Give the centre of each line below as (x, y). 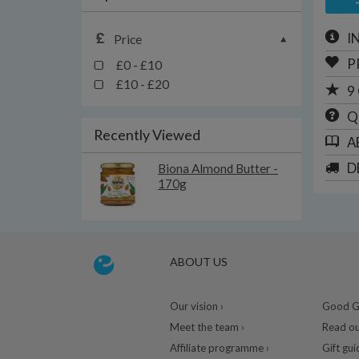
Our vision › (196, 306)
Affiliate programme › (219, 348)
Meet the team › (207, 327)
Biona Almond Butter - (218, 168)
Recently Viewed (147, 135)
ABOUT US (198, 262)
